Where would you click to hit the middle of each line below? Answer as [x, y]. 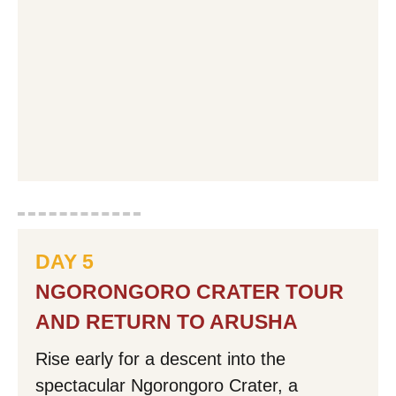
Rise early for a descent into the [160, 359]
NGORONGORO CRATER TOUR [190, 292]
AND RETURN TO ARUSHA [167, 322]
